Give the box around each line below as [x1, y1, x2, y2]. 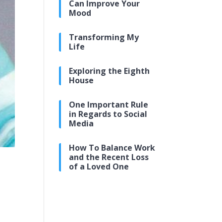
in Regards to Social [69, 109, 148, 119]
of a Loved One [69, 161, 129, 172]
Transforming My [69, 32, 139, 43]
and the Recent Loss [69, 152, 149, 163]
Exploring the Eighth [69, 65, 150, 76]
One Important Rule [69, 99, 149, 110]
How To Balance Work [69, 142, 156, 153]
